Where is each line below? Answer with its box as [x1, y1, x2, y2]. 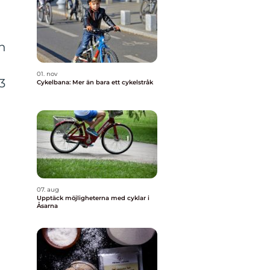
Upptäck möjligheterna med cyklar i [37, 194, 149, 202]
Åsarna [37, 202, 58, 210]
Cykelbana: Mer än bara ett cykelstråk [37, 78, 153, 86]
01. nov [37, 70, 57, 78]
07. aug [37, 186, 59, 193]
